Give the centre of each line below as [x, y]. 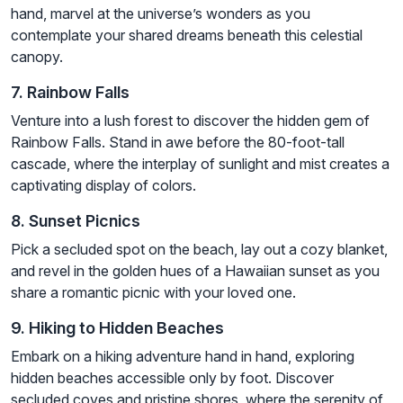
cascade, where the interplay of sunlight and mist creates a [200, 164]
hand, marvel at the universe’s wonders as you [161, 14]
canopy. [37, 57]
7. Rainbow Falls [70, 93]
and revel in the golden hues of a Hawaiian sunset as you [195, 271]
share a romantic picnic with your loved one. [153, 293]
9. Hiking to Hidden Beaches [117, 328]
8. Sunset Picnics [76, 221]
